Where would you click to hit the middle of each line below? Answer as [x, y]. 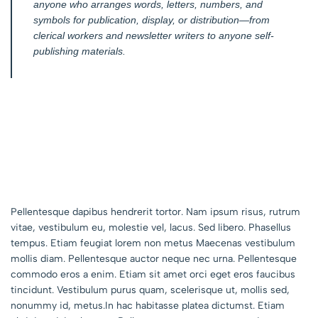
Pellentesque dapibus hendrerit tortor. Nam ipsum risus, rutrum [155, 212]
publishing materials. [79, 51]
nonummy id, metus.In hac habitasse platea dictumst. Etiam [148, 306]
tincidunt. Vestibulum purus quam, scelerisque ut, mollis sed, [150, 290]
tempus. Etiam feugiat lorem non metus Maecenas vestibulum [153, 243]
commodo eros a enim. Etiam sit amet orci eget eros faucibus [153, 274]
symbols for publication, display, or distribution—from [152, 20]
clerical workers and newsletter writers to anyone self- [154, 35]
